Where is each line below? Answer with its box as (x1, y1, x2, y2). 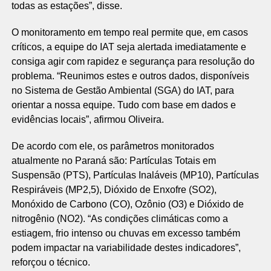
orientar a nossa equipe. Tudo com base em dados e (11, 100, 236, 110)
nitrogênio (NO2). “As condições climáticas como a (11, 214, 228, 224)
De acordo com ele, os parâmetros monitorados (11, 141, 214, 151)
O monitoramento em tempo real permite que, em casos (11, 27, 248, 38)
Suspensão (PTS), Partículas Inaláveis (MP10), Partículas (11, 170, 259, 180)
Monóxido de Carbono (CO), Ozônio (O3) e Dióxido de (11, 199, 244, 209)
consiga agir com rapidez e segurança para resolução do (11, 56, 255, 67)
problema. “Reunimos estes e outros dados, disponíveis (11, 71, 249, 81)
